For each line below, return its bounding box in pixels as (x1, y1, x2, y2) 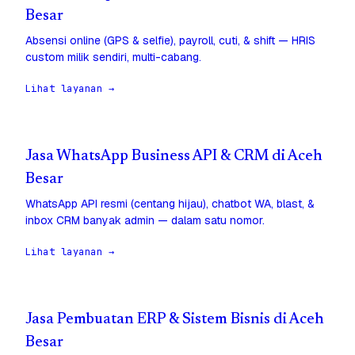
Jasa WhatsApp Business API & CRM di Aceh (25, 149, 323, 165)
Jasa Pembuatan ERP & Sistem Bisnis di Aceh (25, 312, 324, 328)
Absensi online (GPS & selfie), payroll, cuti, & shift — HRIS (25, 33, 315, 48)
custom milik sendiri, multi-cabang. (25, 50, 201, 65)
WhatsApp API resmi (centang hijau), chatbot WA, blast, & (25, 197, 315, 212)
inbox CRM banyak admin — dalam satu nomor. (25, 213, 265, 228)
